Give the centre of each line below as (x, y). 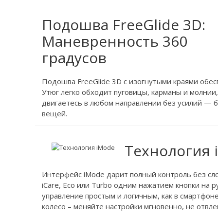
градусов (74, 58)
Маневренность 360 (115, 41)
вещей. (54, 113)
